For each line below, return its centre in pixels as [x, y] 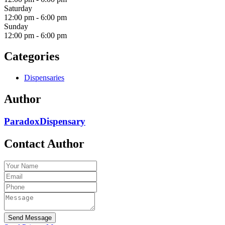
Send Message [30, 217]
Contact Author [44, 144]
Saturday [18, 8]
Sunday [16, 26]
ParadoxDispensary [45, 122]
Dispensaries [44, 78]
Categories [32, 57]
